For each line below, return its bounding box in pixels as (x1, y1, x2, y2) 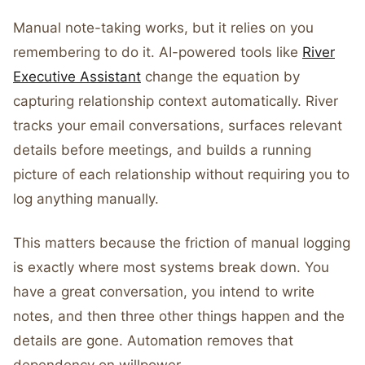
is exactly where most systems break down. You (13, 259, 329, 275)
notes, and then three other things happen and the (13, 308, 345, 324)
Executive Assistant (13, 68, 141, 85)
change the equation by (141, 68, 300, 85)
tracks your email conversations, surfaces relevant (13, 117, 342, 134)
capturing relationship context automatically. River (13, 93, 338, 109)
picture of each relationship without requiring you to (13, 166, 350, 182)
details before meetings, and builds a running (13, 142, 311, 158)
